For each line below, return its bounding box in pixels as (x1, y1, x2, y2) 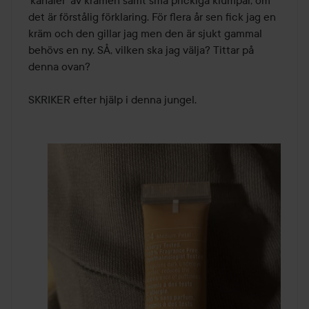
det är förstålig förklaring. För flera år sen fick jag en (28, 9, 276, 23)
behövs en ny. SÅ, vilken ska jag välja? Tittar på (28, 42, 254, 57)
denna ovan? (28, 59, 93, 73)
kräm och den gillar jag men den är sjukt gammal (28, 26, 262, 40)
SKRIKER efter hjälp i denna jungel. (28, 92, 199, 106)
